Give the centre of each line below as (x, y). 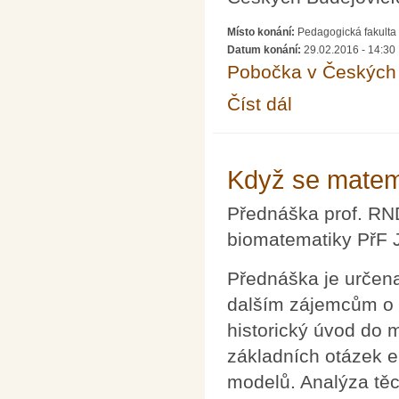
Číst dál (260, 103)
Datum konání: (265, 49)
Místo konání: (262, 32)
